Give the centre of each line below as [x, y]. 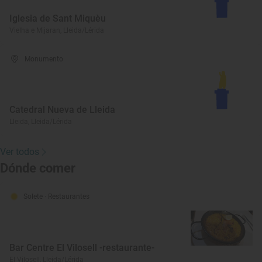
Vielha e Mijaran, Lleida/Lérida [57, 30]
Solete [34, 196]
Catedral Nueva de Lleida [62, 110]
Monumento [44, 59]
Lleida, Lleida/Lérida [41, 122]
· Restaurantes [67, 196]
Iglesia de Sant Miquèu [58, 18]
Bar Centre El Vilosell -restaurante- [82, 248]
